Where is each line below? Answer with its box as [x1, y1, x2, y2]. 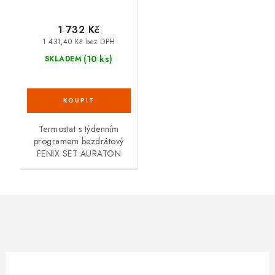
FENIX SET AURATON [36, 147, 121, 160]
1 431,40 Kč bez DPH [42, 37, 115, 47]
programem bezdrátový [33, 135, 124, 148]
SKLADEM [44, 53, 82, 65]
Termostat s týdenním [38, 123, 119, 136]
